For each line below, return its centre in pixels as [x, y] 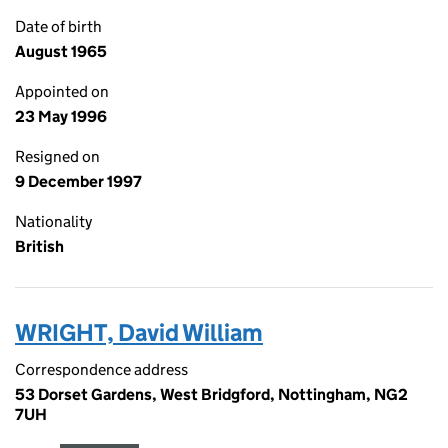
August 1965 [61, 51]
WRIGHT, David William [139, 332]
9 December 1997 [78, 181]
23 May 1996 [61, 116]
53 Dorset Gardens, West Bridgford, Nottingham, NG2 [211, 394]
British [39, 246]
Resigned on [57, 156]
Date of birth [58, 26]
